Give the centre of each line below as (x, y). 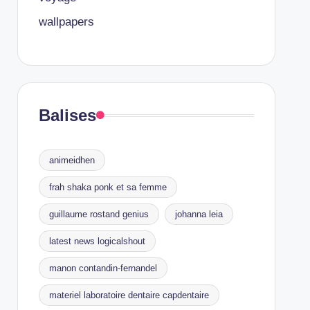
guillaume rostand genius (99, 214)
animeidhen (72, 160)
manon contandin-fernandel (103, 268)
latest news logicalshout (97, 241)
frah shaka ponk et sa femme (108, 187)
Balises (67, 115)
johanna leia (199, 214)
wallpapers (66, 22)
